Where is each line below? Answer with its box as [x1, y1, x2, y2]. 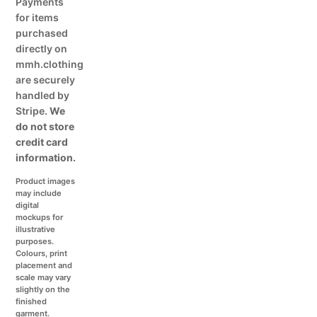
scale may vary [16, 272, 71, 283]
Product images [16, 176, 76, 187]
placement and [16, 260, 73, 271]
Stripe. [16, 105, 50, 117]
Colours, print [16, 248, 68, 259]
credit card [16, 136, 69, 149]
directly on [16, 42, 68, 55]
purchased [16, 27, 69, 40]
